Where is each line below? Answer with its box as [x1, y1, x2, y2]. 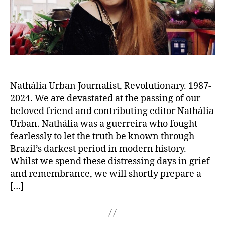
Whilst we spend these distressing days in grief [10, 155, 210, 167]
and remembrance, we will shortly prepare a [10, 168, 201, 180]
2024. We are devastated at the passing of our [10, 92, 200, 104]
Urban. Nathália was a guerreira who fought [10, 118, 197, 130]
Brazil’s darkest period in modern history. [10, 143, 186, 155]
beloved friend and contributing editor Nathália [10, 105, 214, 117]
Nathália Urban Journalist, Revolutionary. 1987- [10, 80, 211, 92]
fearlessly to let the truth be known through [10, 130, 194, 142]
